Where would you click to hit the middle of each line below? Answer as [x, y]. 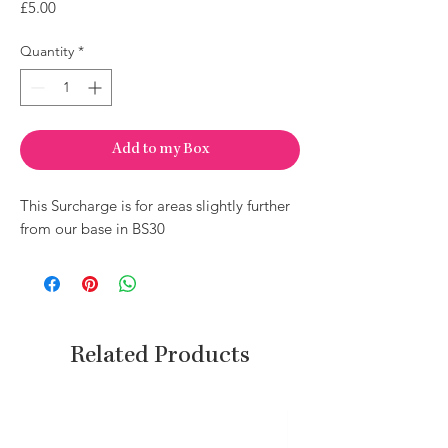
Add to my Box [160, 150]
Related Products [160, 357]
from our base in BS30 [92, 228]
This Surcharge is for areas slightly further [155, 205]
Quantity [47, 51]
